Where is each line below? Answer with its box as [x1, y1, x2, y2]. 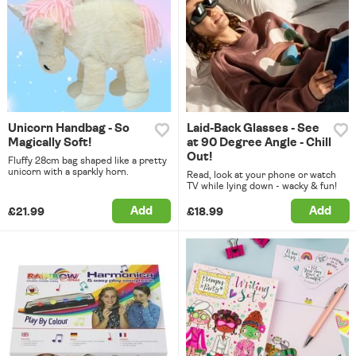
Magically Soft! [8, 137, 91, 149]
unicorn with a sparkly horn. [8, 167, 129, 177]
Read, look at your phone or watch [186, 170, 336, 180]
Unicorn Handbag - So [8, 122, 130, 135]
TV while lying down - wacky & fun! [186, 181, 337, 192]
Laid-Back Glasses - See [186, 122, 319, 135]
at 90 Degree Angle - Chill [186, 137, 331, 149]
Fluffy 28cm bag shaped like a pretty [8, 156, 167, 166]
